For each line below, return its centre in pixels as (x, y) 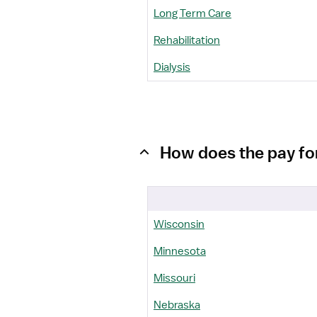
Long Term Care (192, 13)
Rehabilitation (187, 40)
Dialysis (172, 67)
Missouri (174, 278)
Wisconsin (179, 224)
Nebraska (177, 305)
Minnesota (180, 251)
